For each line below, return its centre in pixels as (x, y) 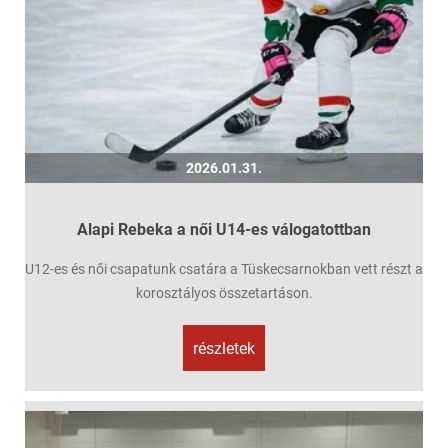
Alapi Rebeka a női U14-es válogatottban (224, 229)
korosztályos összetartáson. (224, 292)
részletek (224, 348)
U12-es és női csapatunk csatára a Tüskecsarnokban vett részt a (224, 268)
